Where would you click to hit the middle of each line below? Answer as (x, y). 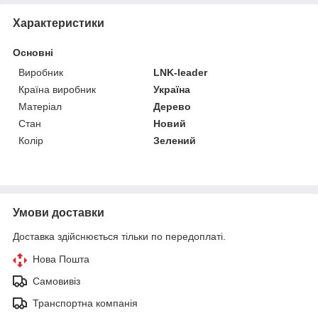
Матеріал (40, 107)
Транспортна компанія (85, 303)
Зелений (175, 141)
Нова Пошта (61, 259)
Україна (172, 90)
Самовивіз (56, 281)
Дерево (172, 107)
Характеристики (59, 23)
